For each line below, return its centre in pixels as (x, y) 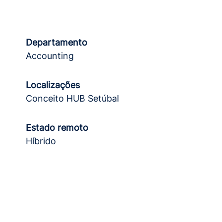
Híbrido (41, 141)
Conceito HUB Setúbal (72, 98)
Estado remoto (57, 128)
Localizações (53, 85)
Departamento (56, 42)
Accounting (50, 56)
